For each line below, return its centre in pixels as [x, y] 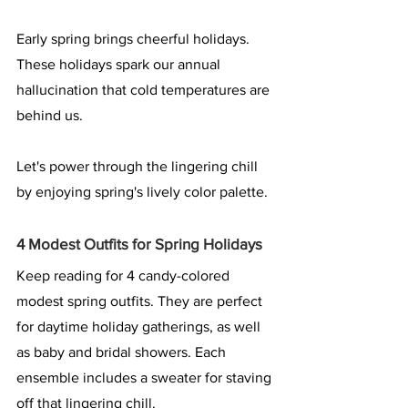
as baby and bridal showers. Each [123, 352]
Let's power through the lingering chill [139, 166]
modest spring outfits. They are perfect [141, 301]
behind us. [50, 115]
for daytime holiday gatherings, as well [140, 326]
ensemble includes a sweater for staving [146, 377]
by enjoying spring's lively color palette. [142, 191]
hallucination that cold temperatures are [145, 89]
